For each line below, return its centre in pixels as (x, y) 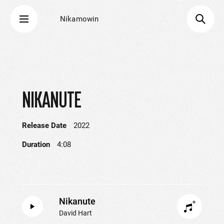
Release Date (44, 125)
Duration (36, 144)
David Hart (75, 213)
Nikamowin (79, 19)
